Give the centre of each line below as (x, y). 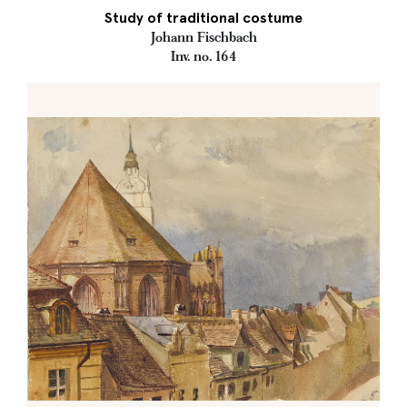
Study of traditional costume (203, 18)
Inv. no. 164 (203, 56)
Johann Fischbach (203, 37)
